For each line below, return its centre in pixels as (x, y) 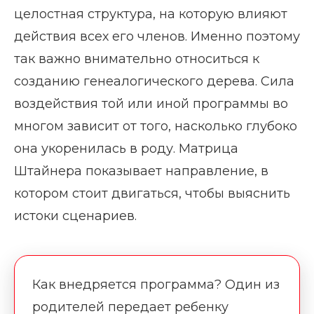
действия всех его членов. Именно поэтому (157, 37)
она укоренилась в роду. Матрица (126, 149)
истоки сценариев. (75, 216)
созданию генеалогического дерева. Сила (154, 82)
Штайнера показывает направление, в (141, 171)
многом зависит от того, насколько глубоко (156, 127)
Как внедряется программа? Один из (156, 285)
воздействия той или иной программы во (151, 104)
